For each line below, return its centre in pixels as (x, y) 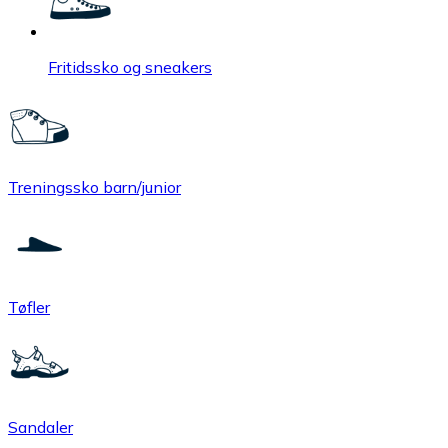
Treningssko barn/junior (94, 186)
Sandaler (40, 426)
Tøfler (29, 306)
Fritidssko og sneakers (130, 66)
